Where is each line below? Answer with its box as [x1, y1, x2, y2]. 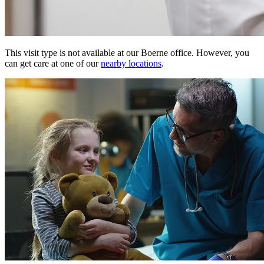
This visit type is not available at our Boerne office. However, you [5, 48, 249, 58]
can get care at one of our [5, 58, 101, 69]
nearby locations [101, 58, 161, 69]
